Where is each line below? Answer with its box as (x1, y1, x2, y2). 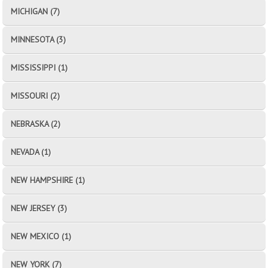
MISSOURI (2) (11, 90, 60, 101)
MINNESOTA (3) (11, 33, 66, 45)
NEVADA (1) (11, 146, 51, 157)
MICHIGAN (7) (11, 5, 60, 17)
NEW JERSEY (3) (11, 202, 68, 214)
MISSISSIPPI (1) (11, 62, 68, 73)
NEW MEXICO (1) (11, 230, 72, 242)
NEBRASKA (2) (11, 118, 61, 129)
